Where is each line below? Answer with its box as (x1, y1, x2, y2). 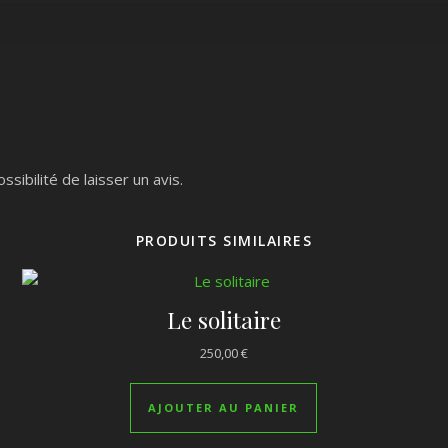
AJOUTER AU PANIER (148, 400, 300, 415)
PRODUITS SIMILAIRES (135, 230, 313, 250)
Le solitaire (166, 303, 281, 335)
